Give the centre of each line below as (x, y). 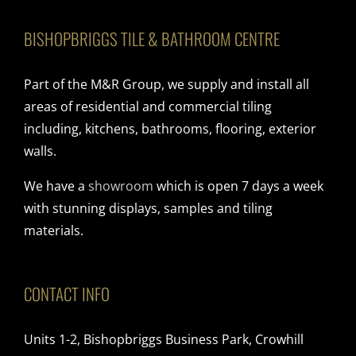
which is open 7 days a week (238, 186)
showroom (121, 186)
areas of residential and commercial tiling (148, 106)
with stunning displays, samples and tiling (148, 208)
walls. (40, 151)
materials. (54, 230)
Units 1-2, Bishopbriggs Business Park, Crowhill (164, 339)
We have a (56, 186)
